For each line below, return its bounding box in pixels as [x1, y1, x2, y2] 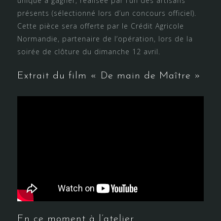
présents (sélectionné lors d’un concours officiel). [17, 8, 196, 18]
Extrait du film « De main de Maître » [17, 71, 201, 81]
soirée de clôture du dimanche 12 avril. [17, 46, 160, 56]
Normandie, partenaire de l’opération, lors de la [17, 34, 193, 43]
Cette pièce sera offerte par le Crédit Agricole [17, 21, 184, 31]
